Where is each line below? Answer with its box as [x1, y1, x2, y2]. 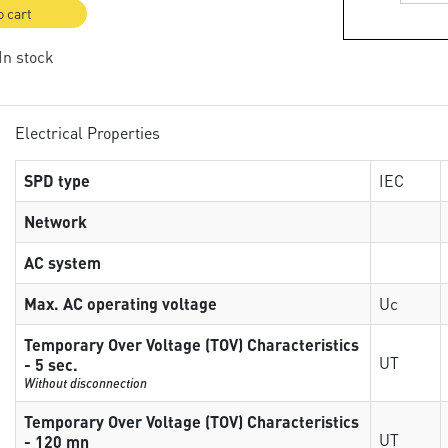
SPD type [24, 170, 91, 191]
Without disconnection [24, 374, 148, 391]
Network [24, 211, 88, 232]
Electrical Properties [15, 121, 161, 143]
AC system [24, 252, 102, 273]
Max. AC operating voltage [24, 293, 218, 314]
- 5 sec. [24, 354, 79, 375]
